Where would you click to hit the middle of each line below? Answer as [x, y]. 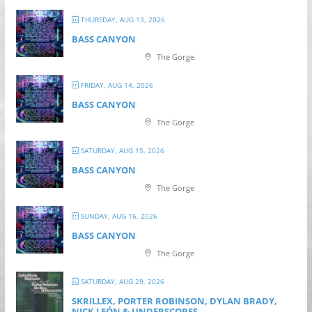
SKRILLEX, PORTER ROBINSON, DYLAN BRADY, [174, 301]
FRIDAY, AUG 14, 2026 [116, 85]
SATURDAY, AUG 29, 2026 [121, 282]
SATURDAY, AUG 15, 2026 [121, 151]
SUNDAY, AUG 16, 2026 [118, 216]
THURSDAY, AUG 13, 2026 [122, 20]
